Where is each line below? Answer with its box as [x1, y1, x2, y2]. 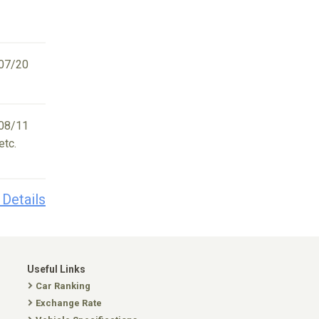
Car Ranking [36, 281, 90, 291]
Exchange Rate [36, 298, 102, 308]
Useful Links [27, 263, 85, 275]
